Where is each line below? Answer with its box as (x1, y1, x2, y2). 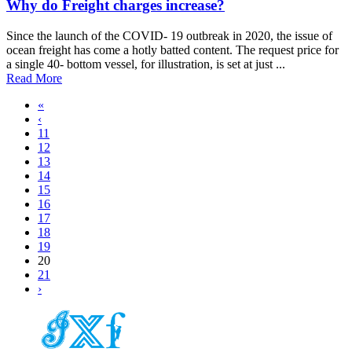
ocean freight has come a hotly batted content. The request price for (6, 42, 339, 57)
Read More (6, 71, 62, 85)
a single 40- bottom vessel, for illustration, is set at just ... (6, 57, 285, 71)
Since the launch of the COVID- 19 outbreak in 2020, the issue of (6, 28, 332, 42)
